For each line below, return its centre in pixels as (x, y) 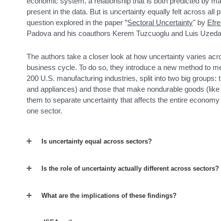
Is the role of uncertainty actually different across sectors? (130, 168)
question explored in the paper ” (77, 23)
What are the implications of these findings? (109, 195)
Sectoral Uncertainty (160, 23)
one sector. (44, 111)
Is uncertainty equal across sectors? (97, 142)
